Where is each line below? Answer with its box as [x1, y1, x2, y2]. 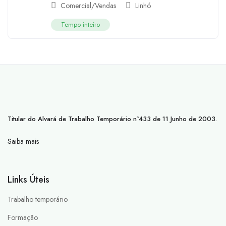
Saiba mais [8, 136, 39, 146]
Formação [8, 212, 38, 222]
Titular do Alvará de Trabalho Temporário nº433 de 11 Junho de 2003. [8, 114, 217, 124]
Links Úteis [8, 173, 49, 186]
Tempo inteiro [61, 19, 100, 29]
